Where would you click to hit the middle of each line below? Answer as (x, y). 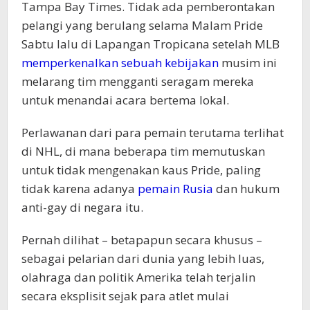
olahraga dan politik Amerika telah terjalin (138, 277)
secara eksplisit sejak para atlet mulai (125, 296)
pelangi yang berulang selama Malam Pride (142, 25)
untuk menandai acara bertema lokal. (125, 100)
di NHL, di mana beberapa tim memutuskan (143, 151)
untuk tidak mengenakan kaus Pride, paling (141, 170)
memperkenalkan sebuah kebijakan (120, 63)
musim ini (248, 63)
